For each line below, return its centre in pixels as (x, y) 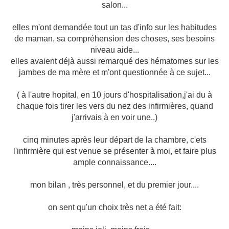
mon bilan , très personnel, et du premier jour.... (114, 185)
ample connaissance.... (114, 162)
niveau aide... (114, 50)
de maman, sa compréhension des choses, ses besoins (114, 39)
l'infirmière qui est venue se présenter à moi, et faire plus (114, 151)
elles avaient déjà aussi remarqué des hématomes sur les (114, 61)
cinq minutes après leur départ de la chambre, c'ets (114, 140)
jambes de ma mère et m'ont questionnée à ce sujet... (114, 72)
